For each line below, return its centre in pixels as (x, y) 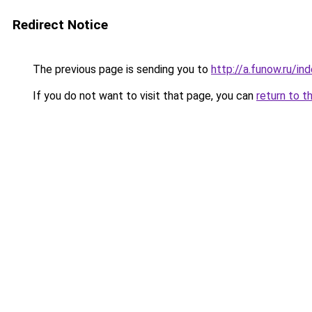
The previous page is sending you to (120, 69)
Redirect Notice (60, 25)
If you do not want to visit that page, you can (143, 96)
